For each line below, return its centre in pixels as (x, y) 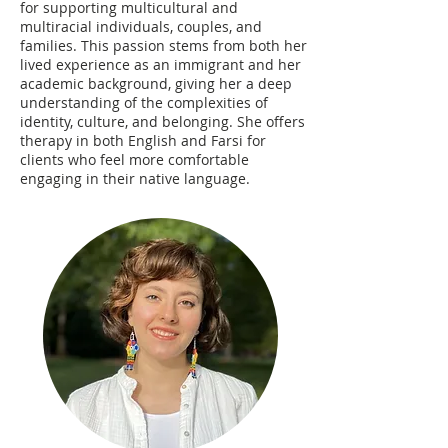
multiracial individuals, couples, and (141, 26)
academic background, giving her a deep (156, 83)
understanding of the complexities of (144, 102)
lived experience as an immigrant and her (160, 64)
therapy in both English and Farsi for (143, 140)
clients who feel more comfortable (134, 159)
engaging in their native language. (135, 178)
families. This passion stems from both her (163, 45)
